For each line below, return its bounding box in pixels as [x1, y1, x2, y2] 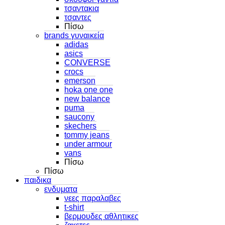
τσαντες [64, 13, 91, 22]
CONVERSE [64, 58, 110, 67]
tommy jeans [64, 130, 109, 139]
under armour [64, 139, 112, 148]
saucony [64, 112, 94, 121]
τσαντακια [64, 4, 99, 13]
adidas [64, 40, 88, 49]
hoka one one [64, 85, 113, 94]
